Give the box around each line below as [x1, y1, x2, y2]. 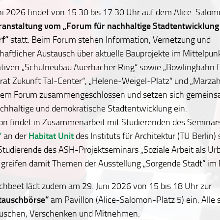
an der [1, 130, 28, 141]
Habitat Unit [28, 130, 74, 141]
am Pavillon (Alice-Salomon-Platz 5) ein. [49, 194, 199, 205]
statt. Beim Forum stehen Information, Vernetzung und [8, 34, 211, 45]
